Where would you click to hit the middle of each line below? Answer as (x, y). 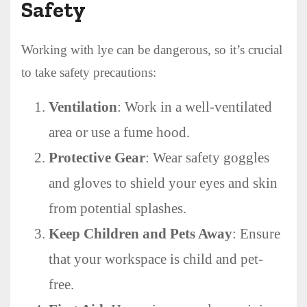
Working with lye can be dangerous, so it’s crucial (152, 49)
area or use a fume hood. (119, 132)
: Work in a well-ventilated (195, 107)
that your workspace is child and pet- (156, 259)
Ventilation (83, 107)
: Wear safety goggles (207, 157)
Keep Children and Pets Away (140, 233)
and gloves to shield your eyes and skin (163, 183)
